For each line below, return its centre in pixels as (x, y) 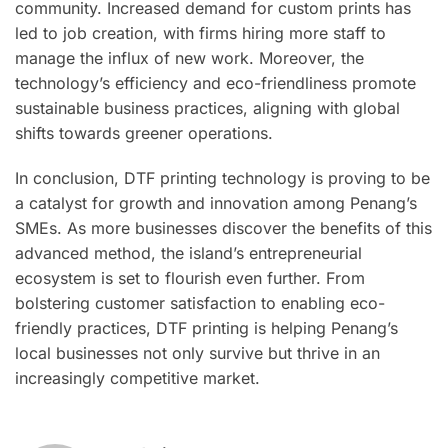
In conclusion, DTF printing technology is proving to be (222, 177)
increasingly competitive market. (137, 377)
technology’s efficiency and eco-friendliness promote (215, 83)
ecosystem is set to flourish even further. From (190, 277)
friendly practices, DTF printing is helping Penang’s (206, 327)
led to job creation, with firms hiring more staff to (200, 33)
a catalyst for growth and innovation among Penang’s (216, 202)
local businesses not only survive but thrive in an (197, 352)
